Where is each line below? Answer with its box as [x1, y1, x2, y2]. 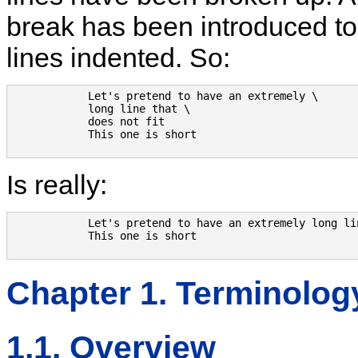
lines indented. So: [6, 42, 230, 73]
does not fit [11, 114, 165, 128]
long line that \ [11, 101, 190, 115]
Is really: [6, 169, 107, 200]
